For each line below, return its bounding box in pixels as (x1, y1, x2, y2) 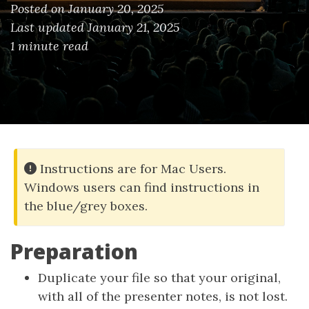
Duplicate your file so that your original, (38, 270, 281, 286)
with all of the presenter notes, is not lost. (38, 288, 288, 304)
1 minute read (10, 38, 88, 54)
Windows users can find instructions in (24, 179, 259, 195)
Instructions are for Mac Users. (37, 161, 226, 177)
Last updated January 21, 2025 (10, 19, 179, 35)
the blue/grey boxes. (24, 198, 148, 214)
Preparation (10, 237, 138, 266)
